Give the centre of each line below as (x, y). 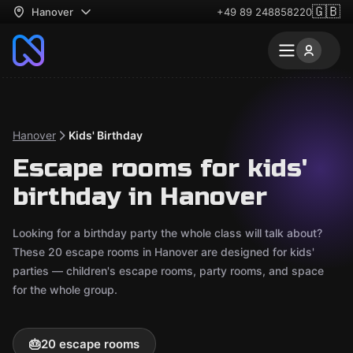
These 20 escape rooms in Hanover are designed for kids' (163, 252)
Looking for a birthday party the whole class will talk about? (167, 233)
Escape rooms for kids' (160, 168)
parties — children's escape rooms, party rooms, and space (168, 271)
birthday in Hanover (140, 197)
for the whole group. (65, 290)
